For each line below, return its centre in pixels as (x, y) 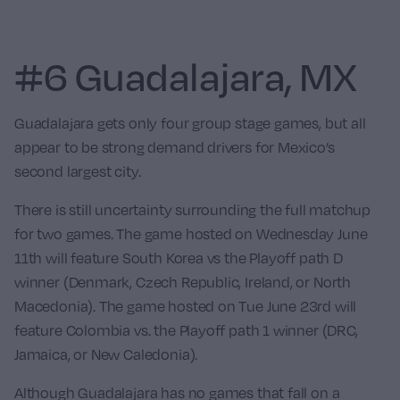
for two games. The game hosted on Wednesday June (191, 233)
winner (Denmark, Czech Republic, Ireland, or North (183, 282)
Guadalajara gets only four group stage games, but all (190, 123)
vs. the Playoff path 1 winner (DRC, (244, 330)
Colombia (98, 330)
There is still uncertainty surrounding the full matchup (193, 209)
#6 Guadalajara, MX (186, 75)
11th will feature (68, 258)
